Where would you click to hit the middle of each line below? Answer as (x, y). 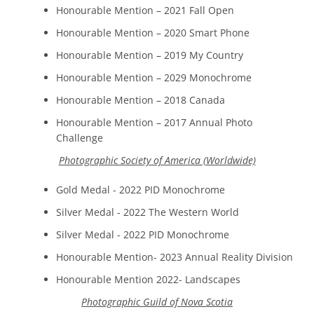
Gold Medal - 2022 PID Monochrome (141, 189)
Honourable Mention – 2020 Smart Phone (153, 32)
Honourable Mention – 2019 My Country (150, 55)
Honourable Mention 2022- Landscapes (150, 279)
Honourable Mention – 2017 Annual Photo (154, 122)
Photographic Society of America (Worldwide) (157, 160)
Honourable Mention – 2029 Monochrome (154, 77)
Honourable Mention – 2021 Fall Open (145, 10)
